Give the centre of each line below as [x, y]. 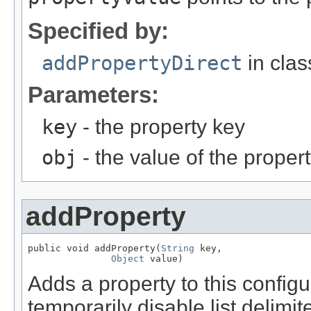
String [178, 248]
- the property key [161, 126]
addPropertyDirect [142, 63]
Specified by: [98, 31]
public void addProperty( [94, 248]
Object [128, 258]
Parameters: [93, 94]
